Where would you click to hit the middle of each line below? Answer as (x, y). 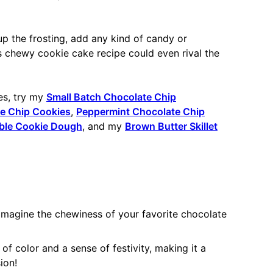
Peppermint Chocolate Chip (140, 112)
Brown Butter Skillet (171, 126)
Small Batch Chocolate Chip (111, 97)
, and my (104, 126)
